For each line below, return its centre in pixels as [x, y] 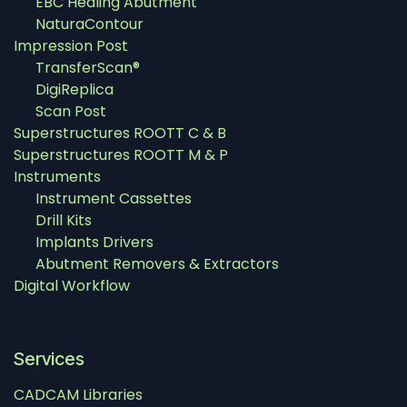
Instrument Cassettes [114, 199]
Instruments [57, 177]
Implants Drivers [94, 243]
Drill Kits [64, 221]
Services [49, 359]
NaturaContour [89, 25]
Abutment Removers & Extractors [157, 264]
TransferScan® [88, 68]
